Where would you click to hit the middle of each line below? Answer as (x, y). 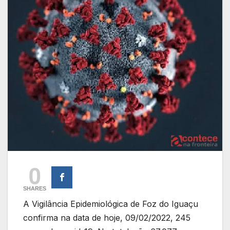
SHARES (35, 188)
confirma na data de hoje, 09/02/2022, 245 (107, 217)
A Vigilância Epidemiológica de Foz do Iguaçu (111, 204)
